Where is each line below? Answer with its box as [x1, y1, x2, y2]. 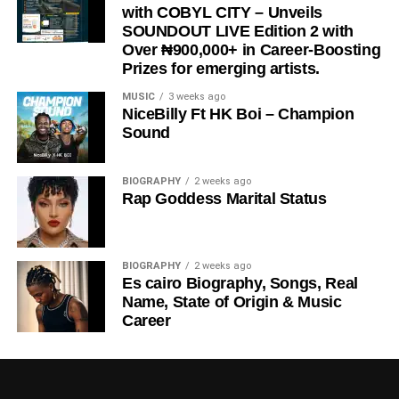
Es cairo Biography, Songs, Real [121, 273, 358, 292]
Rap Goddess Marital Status [121, 189, 327, 208]
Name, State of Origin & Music [121, 292, 342, 311]
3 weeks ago [167, 90, 225, 102]
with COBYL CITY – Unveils [121, 3, 323, 21]
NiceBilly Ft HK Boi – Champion [121, 104, 354, 123]
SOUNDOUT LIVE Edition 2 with [121, 21, 354, 40]
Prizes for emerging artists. [121, 59, 321, 77]
